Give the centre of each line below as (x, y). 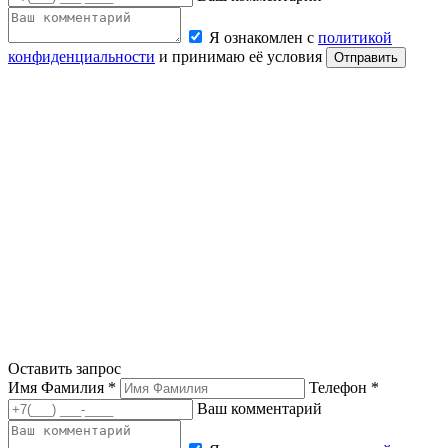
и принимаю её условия (238, 57)
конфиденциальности (81, 57)
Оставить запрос (64, 369)
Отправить (366, 58)
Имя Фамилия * (62, 388)
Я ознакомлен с (263, 38)
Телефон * (344, 388)
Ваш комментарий (259, 409)
